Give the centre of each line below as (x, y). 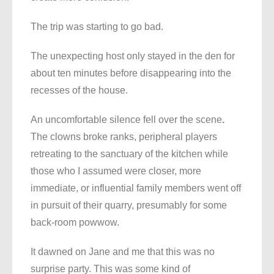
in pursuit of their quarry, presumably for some (129, 206)
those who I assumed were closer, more (116, 171)
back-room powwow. (75, 223)
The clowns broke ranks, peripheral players (124, 137)
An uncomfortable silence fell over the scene (126, 120)
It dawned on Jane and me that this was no (123, 252)
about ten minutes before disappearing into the (131, 73)
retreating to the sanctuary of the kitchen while (129, 154)
